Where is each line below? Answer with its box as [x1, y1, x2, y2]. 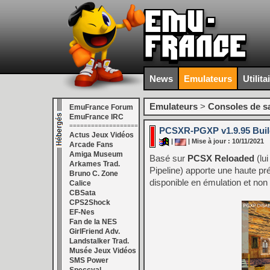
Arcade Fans [69, 140, 113, 149]
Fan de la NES [69, 218, 117, 226]
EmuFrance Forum [69, 103, 133, 111]
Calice [69, 179, 91, 187]
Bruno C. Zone [69, 169, 118, 178]
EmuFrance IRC [69, 113, 124, 121]
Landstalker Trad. [69, 237, 129, 245]
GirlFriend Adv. [69, 227, 120, 236]
